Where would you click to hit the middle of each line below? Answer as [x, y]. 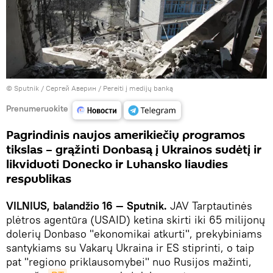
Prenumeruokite [37, 109]
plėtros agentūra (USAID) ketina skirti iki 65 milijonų [136, 219]
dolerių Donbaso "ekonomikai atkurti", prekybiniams [134, 233]
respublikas [39, 179]
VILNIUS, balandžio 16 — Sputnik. [87, 205]
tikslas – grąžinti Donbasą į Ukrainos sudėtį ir [134, 150]
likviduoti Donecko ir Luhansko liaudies [117, 164]
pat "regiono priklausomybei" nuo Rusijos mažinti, [129, 261]
